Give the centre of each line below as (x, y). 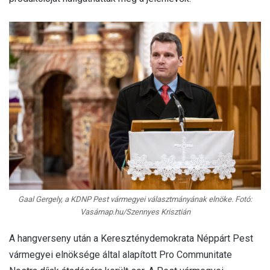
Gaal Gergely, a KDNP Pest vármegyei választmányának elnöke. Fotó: (135, 199)
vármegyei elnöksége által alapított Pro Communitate (121, 254)
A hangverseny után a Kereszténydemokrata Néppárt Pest (131, 238)
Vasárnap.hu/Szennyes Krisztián (135, 212)
